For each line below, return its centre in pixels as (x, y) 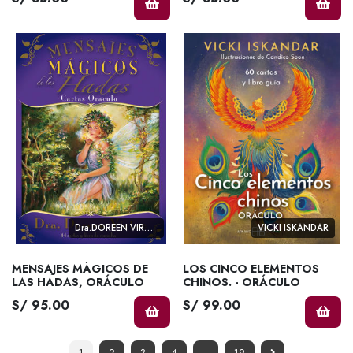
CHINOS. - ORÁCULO (268, 282)
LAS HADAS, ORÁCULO (78, 282)
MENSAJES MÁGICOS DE (80, 269)
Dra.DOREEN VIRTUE (149, 227)
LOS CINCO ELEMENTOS (251, 269)
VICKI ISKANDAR (293, 227)
